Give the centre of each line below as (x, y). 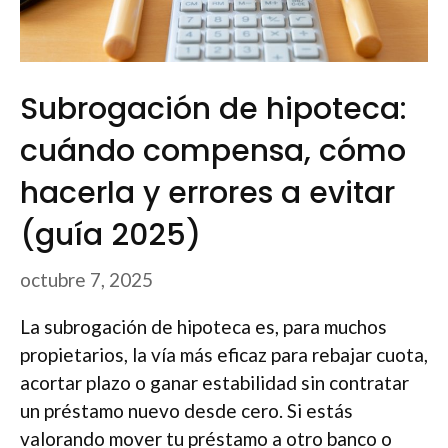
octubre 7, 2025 (86, 279)
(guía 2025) (110, 235)
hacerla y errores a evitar (207, 193)
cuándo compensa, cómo (213, 151)
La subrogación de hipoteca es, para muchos (203, 326)
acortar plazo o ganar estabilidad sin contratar (214, 382)
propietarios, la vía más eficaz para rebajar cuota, (224, 354)
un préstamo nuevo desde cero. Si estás (186, 410)
